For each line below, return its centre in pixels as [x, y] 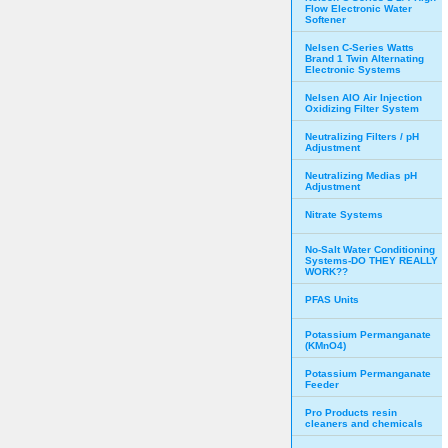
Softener [325, 19]
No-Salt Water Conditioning [370, 249]
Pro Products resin [351, 412]
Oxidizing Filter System [362, 108]
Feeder [322, 384]
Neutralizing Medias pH [361, 175]
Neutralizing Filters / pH [362, 136]
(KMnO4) [325, 345]
